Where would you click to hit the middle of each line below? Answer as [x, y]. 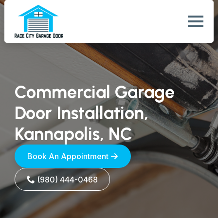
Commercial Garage [95, 92]
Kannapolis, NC [73, 134]
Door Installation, [82, 113]
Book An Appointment [68, 156]
